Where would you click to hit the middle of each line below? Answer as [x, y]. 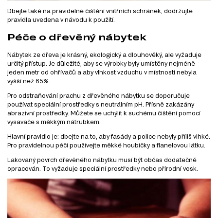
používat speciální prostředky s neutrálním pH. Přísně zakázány [101, 104]
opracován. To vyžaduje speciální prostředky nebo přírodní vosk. [103, 169]
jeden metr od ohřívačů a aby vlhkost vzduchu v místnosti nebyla [102, 72]
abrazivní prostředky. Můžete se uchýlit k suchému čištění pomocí [104, 113]
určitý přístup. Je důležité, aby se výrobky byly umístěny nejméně [101, 64]
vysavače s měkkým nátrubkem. [54, 122]
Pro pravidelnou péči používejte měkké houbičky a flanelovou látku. [106, 145]
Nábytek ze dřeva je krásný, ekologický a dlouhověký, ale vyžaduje [104, 55]
